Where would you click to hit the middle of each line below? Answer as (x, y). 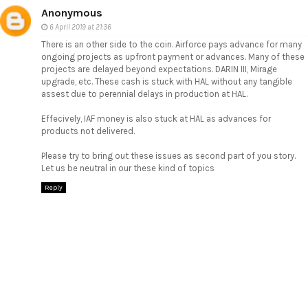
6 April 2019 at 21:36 (80, 27)
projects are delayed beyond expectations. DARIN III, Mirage (159, 69)
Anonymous (72, 13)
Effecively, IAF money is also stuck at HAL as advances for (156, 119)
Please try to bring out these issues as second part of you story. (168, 156)
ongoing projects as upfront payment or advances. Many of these (173, 57)
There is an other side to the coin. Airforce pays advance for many (172, 45)
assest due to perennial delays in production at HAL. (144, 94)
